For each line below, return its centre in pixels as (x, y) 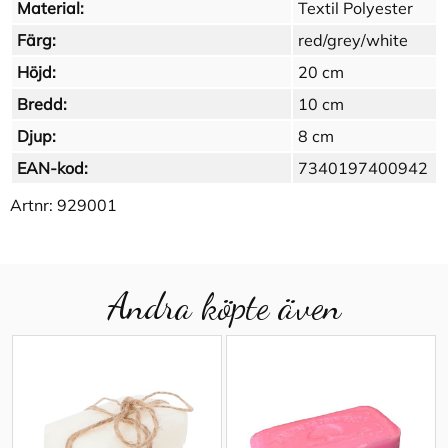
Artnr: (33, 205)
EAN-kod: (52, 168)
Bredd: (42, 104)
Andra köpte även (224, 306)
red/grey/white (353, 40)
